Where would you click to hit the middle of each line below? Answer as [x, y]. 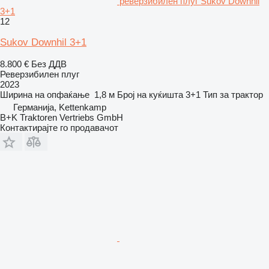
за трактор [241, 94]
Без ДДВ [49, 64]
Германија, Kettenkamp [60, 107]
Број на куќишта [150, 94]
